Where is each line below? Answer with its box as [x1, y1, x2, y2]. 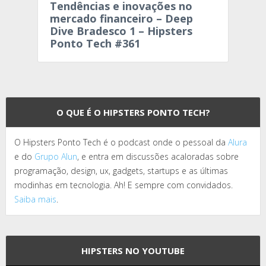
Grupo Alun [34, 150, 77, 162]
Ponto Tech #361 [50, 36, 140, 50]
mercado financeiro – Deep [50, 11, 193, 26]
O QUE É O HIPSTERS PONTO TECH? [56, 106, 210, 118]
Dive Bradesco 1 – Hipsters [50, 23, 192, 38]
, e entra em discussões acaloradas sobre [77, 150, 239, 162]
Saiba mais [14, 193, 56, 205]
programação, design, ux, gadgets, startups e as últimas [14, 164, 228, 176]
